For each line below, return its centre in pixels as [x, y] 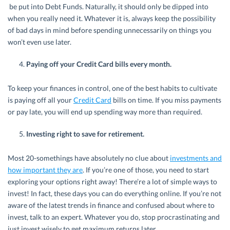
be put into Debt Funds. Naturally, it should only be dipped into [108, 7]
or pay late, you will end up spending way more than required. [105, 112]
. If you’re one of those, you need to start [146, 170]
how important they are [45, 170]
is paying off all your [41, 100]
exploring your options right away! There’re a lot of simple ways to [112, 182]
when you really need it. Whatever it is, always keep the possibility [112, 18]
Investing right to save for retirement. [85, 134]
